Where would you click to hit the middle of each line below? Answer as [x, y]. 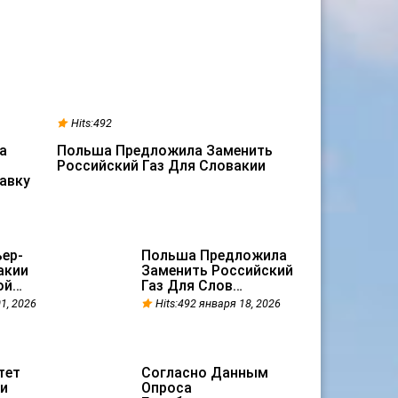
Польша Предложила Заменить [164, 151]
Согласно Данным [204, 373]
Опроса [166, 388]
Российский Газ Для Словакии [161, 166]
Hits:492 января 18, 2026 [218, 303]
